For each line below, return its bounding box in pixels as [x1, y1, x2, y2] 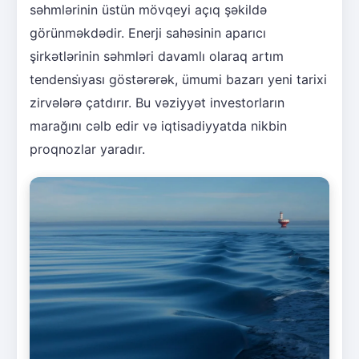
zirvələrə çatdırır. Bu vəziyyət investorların [30, 95, 284, 111]
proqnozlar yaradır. [30, 141, 145, 158]
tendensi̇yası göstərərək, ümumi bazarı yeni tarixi [30, 71, 327, 88]
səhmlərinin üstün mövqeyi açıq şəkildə [30, 2, 267, 18]
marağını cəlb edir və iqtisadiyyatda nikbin [30, 118, 287, 135]
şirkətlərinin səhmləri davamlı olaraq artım [30, 48, 284, 65]
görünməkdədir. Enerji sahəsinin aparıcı [30, 25, 266, 42]
